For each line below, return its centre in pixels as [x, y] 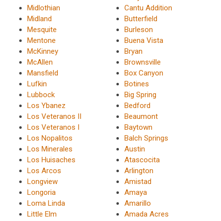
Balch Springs [146, 138]
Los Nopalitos [50, 138]
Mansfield [43, 73]
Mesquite [42, 29]
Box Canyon [144, 73]
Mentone [41, 40]
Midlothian [44, 8]
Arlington [139, 170]
